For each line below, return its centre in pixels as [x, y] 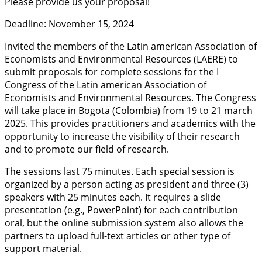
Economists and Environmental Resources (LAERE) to [121, 59]
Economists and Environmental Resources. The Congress [130, 97]
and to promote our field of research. [87, 149]
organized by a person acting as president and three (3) [127, 184]
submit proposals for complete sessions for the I [112, 72]
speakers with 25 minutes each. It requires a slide [113, 197]
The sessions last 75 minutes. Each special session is [120, 171]
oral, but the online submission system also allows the [124, 223]
